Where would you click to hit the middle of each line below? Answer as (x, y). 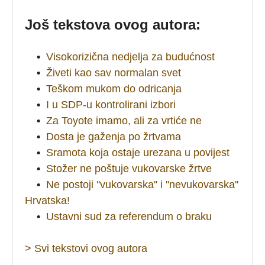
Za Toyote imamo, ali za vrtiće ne (124, 120)
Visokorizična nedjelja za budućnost (131, 56)
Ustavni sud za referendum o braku (129, 216)
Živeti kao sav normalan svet (114, 72)
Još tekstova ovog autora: (113, 24)
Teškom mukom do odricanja (114, 88)
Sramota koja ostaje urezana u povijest (138, 152)
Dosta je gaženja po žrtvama (114, 136)
